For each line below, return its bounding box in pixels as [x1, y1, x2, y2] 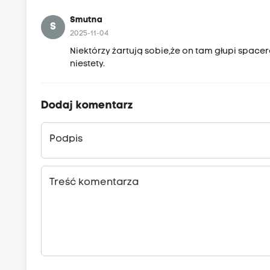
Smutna [70, 15, 103, 25]
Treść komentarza [49, 177, 139, 187]
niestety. [70, 59, 105, 69]
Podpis [49, 134, 83, 144]
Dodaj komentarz [41, 99, 134, 111]
